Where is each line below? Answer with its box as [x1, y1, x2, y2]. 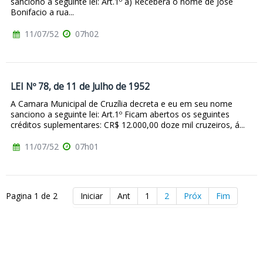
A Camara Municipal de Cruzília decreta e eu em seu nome [11, 98, 232, 110]
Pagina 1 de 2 [6, 190, 58, 202]
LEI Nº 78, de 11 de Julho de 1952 [11, 80, 150, 93]
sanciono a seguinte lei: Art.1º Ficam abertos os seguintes [11, 109, 230, 120]
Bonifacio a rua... [11, 6, 74, 18]
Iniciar [80, 190, 103, 202]
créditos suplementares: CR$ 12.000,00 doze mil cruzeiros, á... [11, 119, 245, 131]
